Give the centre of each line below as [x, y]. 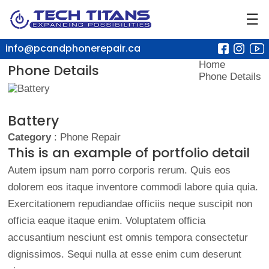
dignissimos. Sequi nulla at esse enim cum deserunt [124, 254]
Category [29, 137]
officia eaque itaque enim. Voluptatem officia [106, 221]
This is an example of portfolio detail [128, 153]
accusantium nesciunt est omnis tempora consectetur [128, 237]
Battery [33, 121]
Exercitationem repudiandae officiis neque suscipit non [130, 204]
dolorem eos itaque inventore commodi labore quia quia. [133, 187]
